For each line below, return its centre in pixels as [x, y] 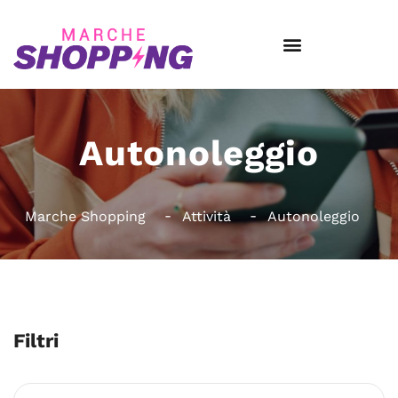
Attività [206, 216]
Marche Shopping [85, 216]
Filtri [36, 341]
